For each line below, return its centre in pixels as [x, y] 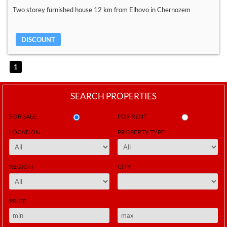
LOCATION [25, 132]
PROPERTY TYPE [141, 132]
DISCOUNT [38, 40]
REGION [21, 167]
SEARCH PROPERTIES [113, 96]
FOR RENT [133, 117]
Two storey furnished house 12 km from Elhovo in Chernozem [102, 10]
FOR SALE [23, 117]
